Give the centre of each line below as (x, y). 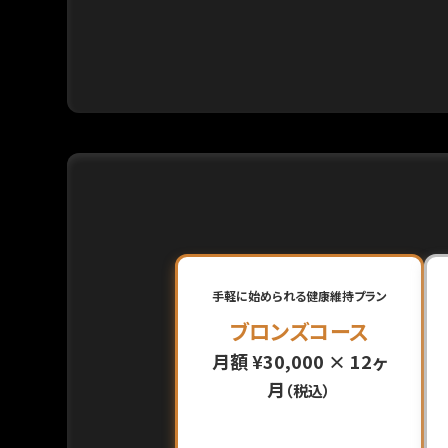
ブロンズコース (299, 331)
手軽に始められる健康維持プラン (299, 295)
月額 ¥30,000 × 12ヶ (299, 361)
